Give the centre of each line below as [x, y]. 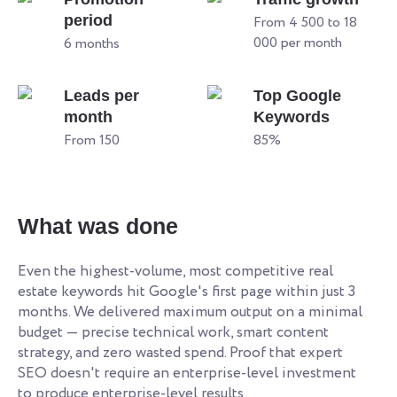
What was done [98, 226]
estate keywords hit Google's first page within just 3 [187, 292]
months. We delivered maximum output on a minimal [190, 312]
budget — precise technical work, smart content [173, 332]
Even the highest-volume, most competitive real [175, 271]
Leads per [101, 95]
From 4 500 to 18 [305, 22]
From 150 [92, 140]
